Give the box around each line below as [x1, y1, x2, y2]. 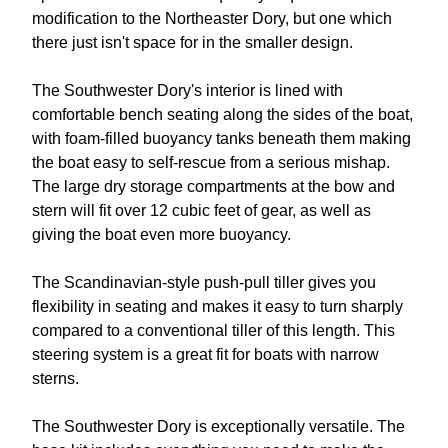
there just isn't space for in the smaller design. [32, 34, 353, 52]
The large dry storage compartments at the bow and [32, 178, 395, 196]
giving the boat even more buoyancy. [32, 226, 291, 244]
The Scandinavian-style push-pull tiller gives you [32, 274, 376, 292]
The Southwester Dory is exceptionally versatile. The [32, 418, 405, 436]
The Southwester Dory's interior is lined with [32, 82, 343, 100]
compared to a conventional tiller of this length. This [32, 322, 395, 340]
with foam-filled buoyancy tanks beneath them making [32, 130, 411, 148]
